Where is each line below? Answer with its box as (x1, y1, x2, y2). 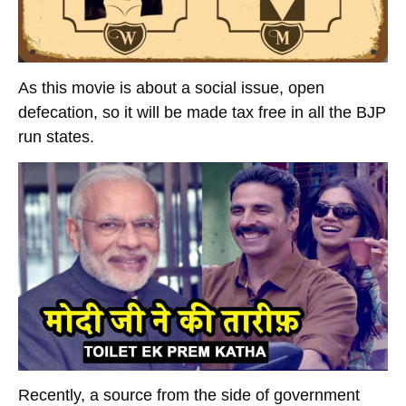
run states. (18, 127, 94, 146)
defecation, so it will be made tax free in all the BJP (18, 102, 386, 121)
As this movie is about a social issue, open (18, 78, 324, 97)
